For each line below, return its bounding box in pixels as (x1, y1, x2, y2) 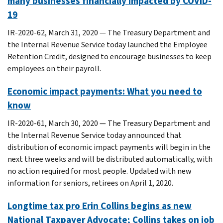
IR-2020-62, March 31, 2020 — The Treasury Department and (7, 27, 210, 38)
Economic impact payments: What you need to (7, 85, 202, 98)
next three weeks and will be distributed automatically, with (7, 153, 213, 164)
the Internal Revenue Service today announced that (7, 129, 182, 140)
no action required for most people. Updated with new (7, 165, 192, 176)
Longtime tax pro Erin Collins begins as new (7, 199, 192, 212)
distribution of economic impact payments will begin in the (7, 141, 211, 152)
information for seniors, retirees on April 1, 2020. (7, 177, 173, 188)
